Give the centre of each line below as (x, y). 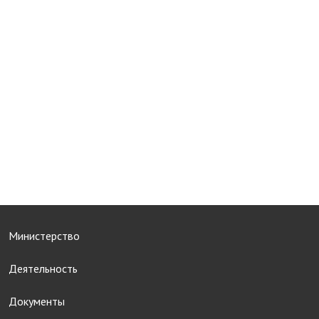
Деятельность (43, 269)
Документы (37, 302)
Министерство (44, 236)
